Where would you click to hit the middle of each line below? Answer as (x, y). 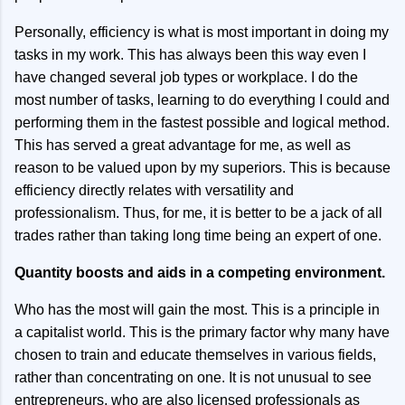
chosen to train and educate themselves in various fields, (195, 355)
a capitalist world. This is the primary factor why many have (202, 332)
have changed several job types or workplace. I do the (186, 77)
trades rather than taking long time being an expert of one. (198, 235)
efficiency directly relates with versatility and (154, 190)
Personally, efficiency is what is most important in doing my (202, 32)
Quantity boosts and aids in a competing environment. (200, 273)
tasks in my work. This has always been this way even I (190, 55)
